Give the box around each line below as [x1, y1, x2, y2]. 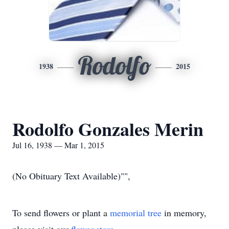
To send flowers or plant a [12, 207, 110, 219]
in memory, [162, 207, 207, 219]
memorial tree [110, 207, 162, 219]
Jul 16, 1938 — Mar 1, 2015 [12, 140, 104, 150]
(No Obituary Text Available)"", [12, 170, 130, 182]
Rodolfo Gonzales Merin [12, 116, 203, 142]
